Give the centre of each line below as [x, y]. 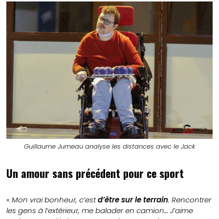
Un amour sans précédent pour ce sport [95, 173]
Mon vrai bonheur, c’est [55, 200]
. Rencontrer [190, 200]
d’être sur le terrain [133, 200]
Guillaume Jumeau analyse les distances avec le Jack [109, 147]
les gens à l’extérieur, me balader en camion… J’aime [100, 211]
